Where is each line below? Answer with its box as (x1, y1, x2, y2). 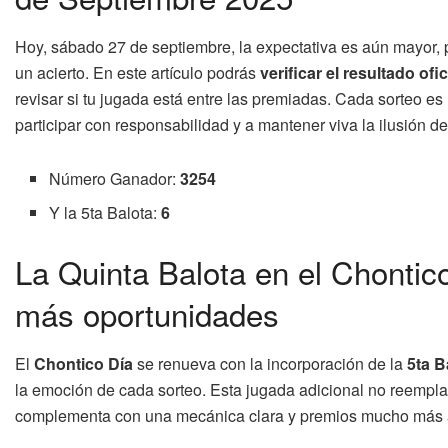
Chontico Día (34, 352, 133, 376)
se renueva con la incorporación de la (133, 352, 407, 376)
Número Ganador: (49, 166, 181, 190)
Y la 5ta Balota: (49, 200, 162, 224)
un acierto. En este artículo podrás (15, 60, 260, 84)
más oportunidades (15, 291, 279, 337)
